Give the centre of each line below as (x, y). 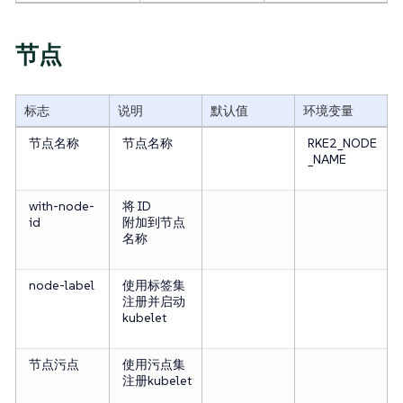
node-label (61, 286)
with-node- (61, 206)
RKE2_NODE (342, 143)
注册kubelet (157, 381)
